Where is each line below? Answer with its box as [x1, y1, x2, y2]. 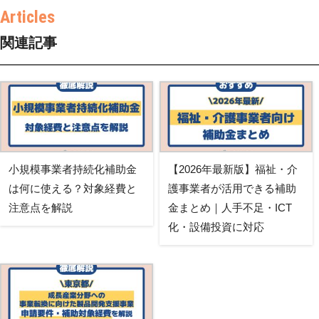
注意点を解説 [9, 202, 73, 214]
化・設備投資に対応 [167, 221, 264, 234]
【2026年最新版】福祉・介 [167, 163, 298, 176]
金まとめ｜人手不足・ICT [167, 202, 292, 214]
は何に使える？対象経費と [9, 182, 137, 195]
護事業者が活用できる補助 [167, 182, 296, 195]
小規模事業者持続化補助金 [9, 163, 137, 176]
